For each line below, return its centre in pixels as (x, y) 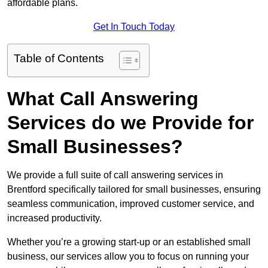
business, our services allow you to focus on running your (128, 257)
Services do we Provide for (130, 123)
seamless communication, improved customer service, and (131, 204)
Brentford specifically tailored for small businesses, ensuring (134, 190)
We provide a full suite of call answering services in (115, 175)
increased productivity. (54, 218)
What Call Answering (103, 99)
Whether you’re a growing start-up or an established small (129, 242)
